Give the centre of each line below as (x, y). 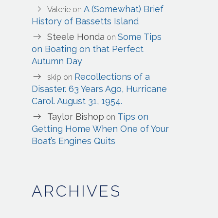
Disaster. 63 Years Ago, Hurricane (100, 89)
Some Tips (140, 37)
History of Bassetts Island (85, 21)
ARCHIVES (76, 191)
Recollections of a (112, 77)
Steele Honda (76, 37)
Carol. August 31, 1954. (77, 101)
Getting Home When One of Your (100, 129)
